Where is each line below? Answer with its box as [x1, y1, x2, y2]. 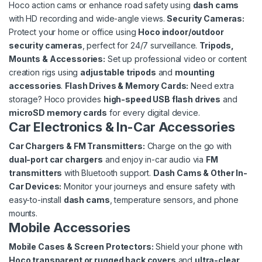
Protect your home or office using [9, 27, 139, 37]
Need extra [188, 81, 234, 91]
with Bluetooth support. [62, 168, 153, 178]
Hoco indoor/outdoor [138, 27, 224, 37]
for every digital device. [107, 108, 200, 118]
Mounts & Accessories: [9, 54, 106, 64]
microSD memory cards [9, 108, 108, 118]
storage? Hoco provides [9, 94, 104, 105]
